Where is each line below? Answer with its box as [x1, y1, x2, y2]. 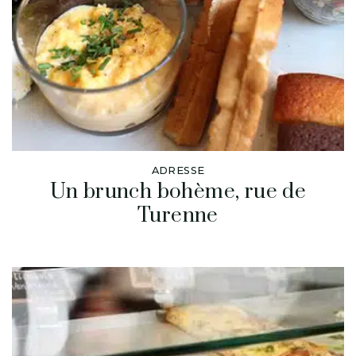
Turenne [137, 202, 219, 229]
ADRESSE [151, 164, 205, 176]
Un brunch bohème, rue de [49, 178, 307, 205]
